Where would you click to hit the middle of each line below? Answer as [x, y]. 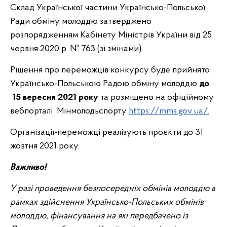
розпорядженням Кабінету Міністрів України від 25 [111, 35]
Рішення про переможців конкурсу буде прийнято [110, 70]
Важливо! [28, 167]
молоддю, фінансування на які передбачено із [99, 216]
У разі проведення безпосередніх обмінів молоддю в [113, 189]
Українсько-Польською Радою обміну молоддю [105, 84]
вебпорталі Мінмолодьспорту [69, 111]
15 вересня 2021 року [54, 98]
